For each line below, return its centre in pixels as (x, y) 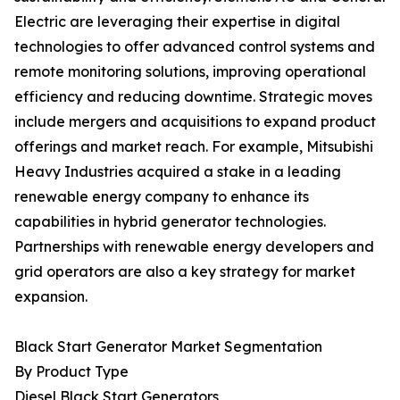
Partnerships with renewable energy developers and (194, 247)
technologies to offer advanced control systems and (195, 47)
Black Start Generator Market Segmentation (168, 347)
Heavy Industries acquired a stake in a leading (178, 172)
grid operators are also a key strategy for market (185, 272)
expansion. (51, 297)
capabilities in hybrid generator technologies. (170, 222)
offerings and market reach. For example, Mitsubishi (194, 147)
